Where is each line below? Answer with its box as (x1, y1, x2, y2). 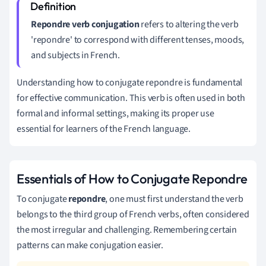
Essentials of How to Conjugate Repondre (17, 170, 248, 187)
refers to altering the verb (139, 17, 239, 31)
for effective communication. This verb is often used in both (17, 91, 245, 104)
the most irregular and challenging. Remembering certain (17, 223, 237, 236)
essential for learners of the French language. (17, 122, 191, 135)
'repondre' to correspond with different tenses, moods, (31, 33, 245, 46)
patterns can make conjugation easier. (17, 238, 163, 252)
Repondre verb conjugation (31, 17, 140, 31)
